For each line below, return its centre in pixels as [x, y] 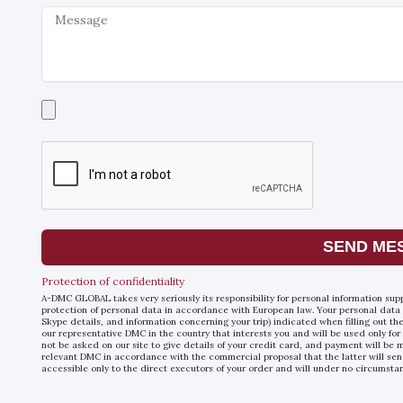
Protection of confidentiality [113, 281]
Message [67, 13]
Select [59, 107]
